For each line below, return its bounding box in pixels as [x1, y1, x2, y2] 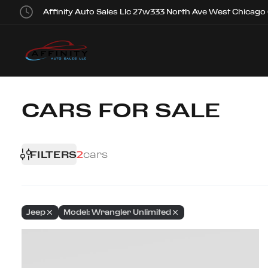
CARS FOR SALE [22, 98, 221, 121]
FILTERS [30, 149, 77, 160]
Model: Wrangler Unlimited [63, 208, 171, 216]
